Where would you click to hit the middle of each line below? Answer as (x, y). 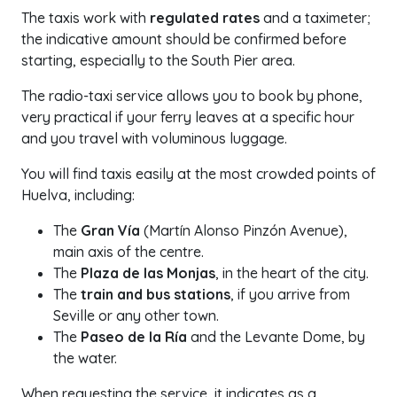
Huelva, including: (78, 195)
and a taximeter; (315, 18)
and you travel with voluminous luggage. (154, 138)
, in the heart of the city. (292, 273)
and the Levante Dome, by (276, 337)
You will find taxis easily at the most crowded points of (198, 174)
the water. (85, 358)
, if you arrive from (290, 294)
